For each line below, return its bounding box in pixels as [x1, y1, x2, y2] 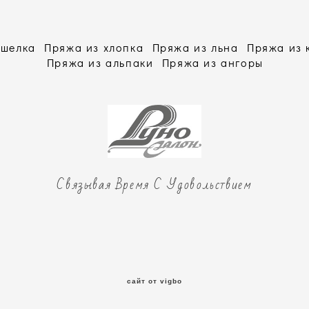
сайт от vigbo [127, 277, 182, 285]
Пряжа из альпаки [46, 55, 154, 70]
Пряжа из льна [152, 40, 239, 54]
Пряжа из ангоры [161, 55, 263, 70]
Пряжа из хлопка [44, 40, 144, 54]
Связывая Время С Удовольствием [57, 172, 252, 198]
